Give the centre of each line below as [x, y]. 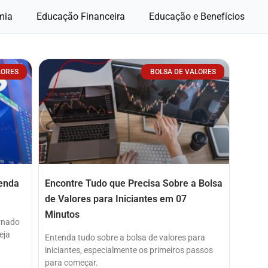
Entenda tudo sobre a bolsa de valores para [125, 237]
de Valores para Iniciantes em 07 [116, 199]
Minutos [62, 214]
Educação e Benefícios [197, 16]
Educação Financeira [80, 16]
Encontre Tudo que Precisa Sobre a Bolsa [134, 183]
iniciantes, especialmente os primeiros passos [129, 250]
